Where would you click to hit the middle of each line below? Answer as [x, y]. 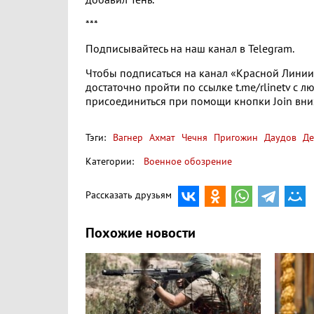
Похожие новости [141, 233]
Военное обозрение [188, 162]
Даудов [279, 138]
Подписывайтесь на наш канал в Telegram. [190, 49]
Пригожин [234, 138]
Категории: [110, 162]
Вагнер [128, 138]
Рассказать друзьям [129, 195]
